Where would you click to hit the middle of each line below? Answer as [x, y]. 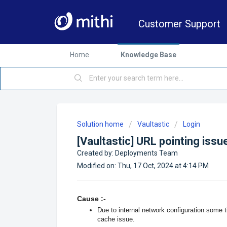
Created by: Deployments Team [127, 153]
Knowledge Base [148, 55]
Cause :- [91, 198]
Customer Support [179, 24]
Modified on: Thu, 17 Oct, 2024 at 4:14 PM [143, 166]
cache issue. [116, 219]
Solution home [101, 124]
